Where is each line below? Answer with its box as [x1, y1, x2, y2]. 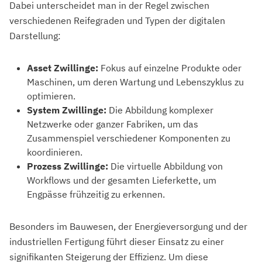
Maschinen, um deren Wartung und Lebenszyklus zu [27, 76, 244, 88]
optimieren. [27, 90, 75, 102]
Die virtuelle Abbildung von [108, 160, 223, 173]
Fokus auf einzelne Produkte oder [98, 62, 242, 74]
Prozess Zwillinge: [27, 160, 108, 173]
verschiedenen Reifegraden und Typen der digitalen [9, 15, 225, 27]
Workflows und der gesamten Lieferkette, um [27, 174, 216, 187]
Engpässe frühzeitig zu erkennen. [27, 188, 165, 201]
